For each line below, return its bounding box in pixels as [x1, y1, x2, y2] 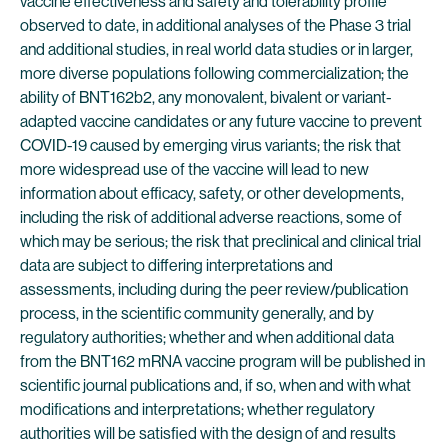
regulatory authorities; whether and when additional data [20, 328, 394, 347]
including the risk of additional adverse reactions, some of [20, 208, 402, 227]
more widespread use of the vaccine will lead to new [20, 160, 369, 179]
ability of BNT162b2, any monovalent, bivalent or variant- [20, 88, 392, 107]
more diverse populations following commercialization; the [20, 64, 409, 83]
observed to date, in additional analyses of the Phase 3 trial [20, 16, 411, 35]
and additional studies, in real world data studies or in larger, [20, 40, 413, 59]
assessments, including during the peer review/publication [20, 280, 408, 299]
